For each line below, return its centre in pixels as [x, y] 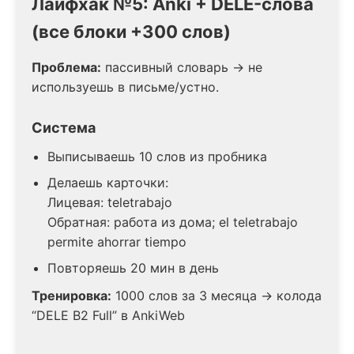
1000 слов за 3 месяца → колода [217, 295]
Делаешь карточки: [108, 182]
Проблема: [66, 67]
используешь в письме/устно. [125, 87]
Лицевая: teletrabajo [110, 202]
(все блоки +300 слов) [131, 31]
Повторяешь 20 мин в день [133, 267]
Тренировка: [72, 295]
